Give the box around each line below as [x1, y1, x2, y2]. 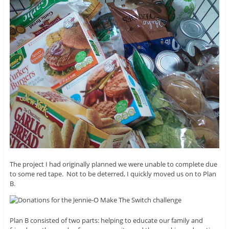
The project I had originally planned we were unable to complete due [9, 159, 217, 169]
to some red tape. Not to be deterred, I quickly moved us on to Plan [9, 169, 216, 178]
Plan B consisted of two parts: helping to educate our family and [9, 215, 203, 225]
